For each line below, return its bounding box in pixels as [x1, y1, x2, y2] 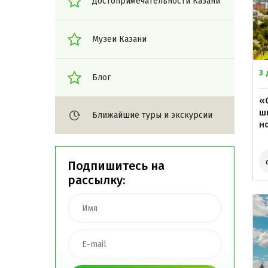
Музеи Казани [92, 34, 147, 44]
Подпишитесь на [68, 159, 165, 173]
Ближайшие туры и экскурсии [92, 110, 212, 120]
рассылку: [68, 173, 125, 187]
